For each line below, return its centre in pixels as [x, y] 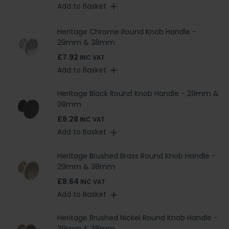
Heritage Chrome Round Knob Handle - [127, 31]
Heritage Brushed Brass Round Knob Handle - [136, 156]
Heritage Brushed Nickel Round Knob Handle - [138, 218]
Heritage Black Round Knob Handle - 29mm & [138, 94]
